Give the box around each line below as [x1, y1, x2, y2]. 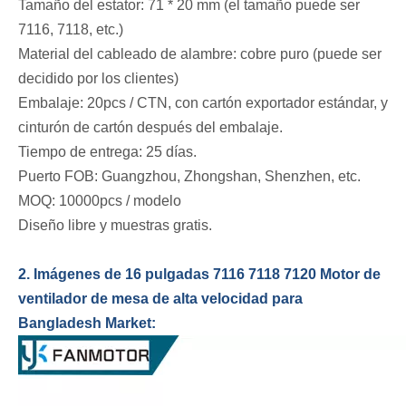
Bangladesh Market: [18, 315, 156, 332]
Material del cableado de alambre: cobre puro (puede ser [18, 46, 382, 63]
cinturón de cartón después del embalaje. [18, 120, 283, 136]
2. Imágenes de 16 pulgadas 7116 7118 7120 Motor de [18, 266, 381, 283]
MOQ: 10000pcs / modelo [18, 193, 181, 209]
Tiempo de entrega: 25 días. [18, 144, 197, 160]
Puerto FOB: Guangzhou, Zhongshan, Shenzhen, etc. [18, 169, 361, 185]
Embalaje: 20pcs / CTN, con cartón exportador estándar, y [18, 95, 388, 111]
